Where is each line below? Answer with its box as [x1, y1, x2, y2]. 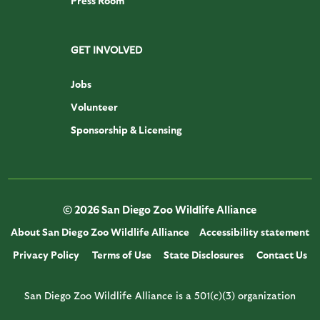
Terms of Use [91, 249, 151, 261]
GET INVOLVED [70, 44, 142, 56]
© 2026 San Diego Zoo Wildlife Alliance [63, 203, 257, 216]
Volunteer [70, 101, 118, 114]
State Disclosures [164, 249, 244, 261]
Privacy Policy [12, 249, 79, 261]
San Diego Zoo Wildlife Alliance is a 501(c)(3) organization [24, 289, 296, 302]
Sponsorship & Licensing [70, 124, 182, 136]
